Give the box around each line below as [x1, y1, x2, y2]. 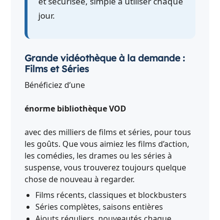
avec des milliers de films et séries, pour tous [25, 126, 192, 137]
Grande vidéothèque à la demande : [25, 52, 185, 64]
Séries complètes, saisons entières [35, 201, 164, 212]
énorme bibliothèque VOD [25, 103, 127, 114]
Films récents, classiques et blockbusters [35, 189, 187, 200]
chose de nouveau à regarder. [25, 173, 135, 185]
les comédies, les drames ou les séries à [25, 150, 172, 161]
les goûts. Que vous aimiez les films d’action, [25, 138, 190, 149]
